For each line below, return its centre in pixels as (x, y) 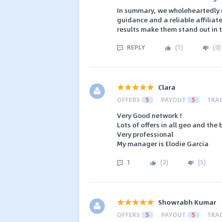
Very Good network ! (149, 115)
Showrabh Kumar (187, 202)
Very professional (145, 134)
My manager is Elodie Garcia (163, 144)
